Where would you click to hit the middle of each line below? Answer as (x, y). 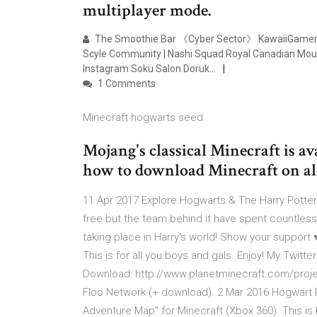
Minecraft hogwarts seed (143, 117)
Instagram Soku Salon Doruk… (149, 69)
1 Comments (126, 83)
